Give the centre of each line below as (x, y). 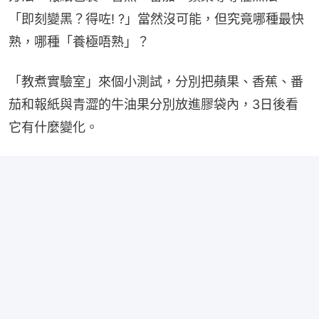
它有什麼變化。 (53, 127)
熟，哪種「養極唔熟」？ (79, 42)
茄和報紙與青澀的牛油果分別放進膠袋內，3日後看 (153, 105)
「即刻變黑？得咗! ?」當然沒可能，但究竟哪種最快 (156, 19)
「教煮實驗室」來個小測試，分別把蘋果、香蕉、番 (156, 82)
